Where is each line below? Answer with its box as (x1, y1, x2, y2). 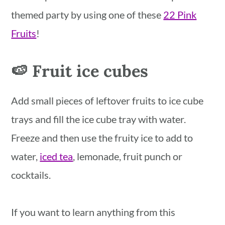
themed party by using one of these (11, 9, 164, 21)
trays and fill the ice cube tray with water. (11, 113, 186, 126)
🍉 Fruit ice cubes (11, 60, 149, 82)
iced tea (40, 150, 73, 163)
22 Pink (163, 9, 197, 21)
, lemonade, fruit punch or (73, 150, 183, 163)
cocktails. (11, 169, 51, 181)
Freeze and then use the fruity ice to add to (11, 132, 193, 144)
